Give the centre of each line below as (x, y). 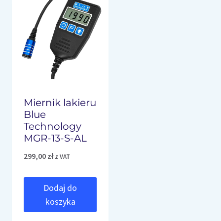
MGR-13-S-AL (55, 138)
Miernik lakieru (60, 103)
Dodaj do (60, 187)
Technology (53, 127)
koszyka (60, 201)
